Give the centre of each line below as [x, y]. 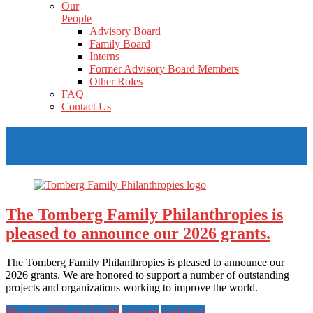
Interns [104, 56]
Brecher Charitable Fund [97, 155]
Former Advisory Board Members [164, 68]
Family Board [120, 43]
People [77, 18]
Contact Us [86, 106]
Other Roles [116, 81]
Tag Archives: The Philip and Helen [134, 136]
